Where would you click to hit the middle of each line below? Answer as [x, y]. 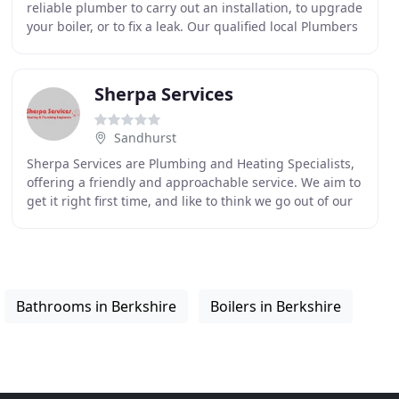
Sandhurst [145, 138]
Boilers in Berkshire [276, 306]
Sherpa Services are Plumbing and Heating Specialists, [190, 163]
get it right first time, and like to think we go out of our [189, 201]
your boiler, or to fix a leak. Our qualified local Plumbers [192, 26]
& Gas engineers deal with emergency [140, 45]
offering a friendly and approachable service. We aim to [193, 182]
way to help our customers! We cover [136, 220]
